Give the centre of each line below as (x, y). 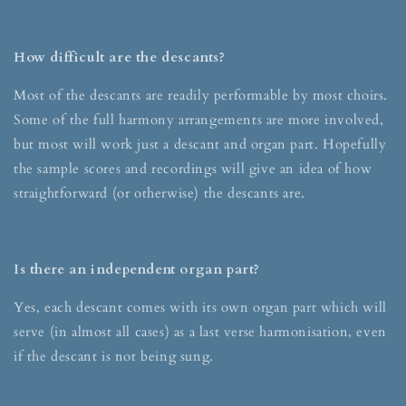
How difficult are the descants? (120, 58)
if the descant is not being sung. (114, 357)
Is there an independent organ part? (137, 270)
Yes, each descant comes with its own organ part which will (200, 308)
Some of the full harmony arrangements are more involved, (199, 120)
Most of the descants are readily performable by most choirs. (201, 96)
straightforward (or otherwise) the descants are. (159, 193)
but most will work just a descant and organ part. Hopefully (200, 145)
